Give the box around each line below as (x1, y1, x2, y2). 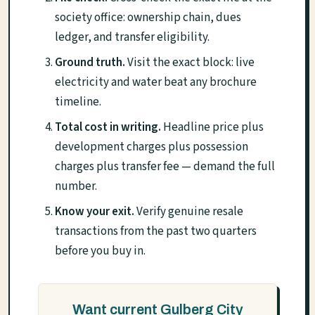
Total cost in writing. (55, 119, 161, 136)
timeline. (55, 94, 101, 111)
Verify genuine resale (134, 203, 243, 221)
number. (55, 178, 97, 195)
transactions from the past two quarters (55, 223, 257, 240)
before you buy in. (55, 243, 146, 260)
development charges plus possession (55, 139, 248, 156)
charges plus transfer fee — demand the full (55, 158, 275, 176)
